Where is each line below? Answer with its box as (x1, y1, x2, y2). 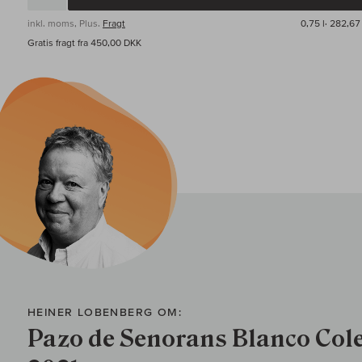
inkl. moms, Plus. (27, 18, 103, 29)
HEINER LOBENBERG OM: (27, 305, 182, 319)
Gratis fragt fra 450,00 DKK (27, 37, 141, 48)
